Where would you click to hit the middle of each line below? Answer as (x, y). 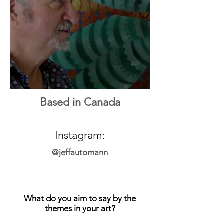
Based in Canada (80, 102)
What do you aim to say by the (80, 199)
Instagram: (80, 135)
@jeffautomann (80, 153)
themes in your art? (80, 209)
